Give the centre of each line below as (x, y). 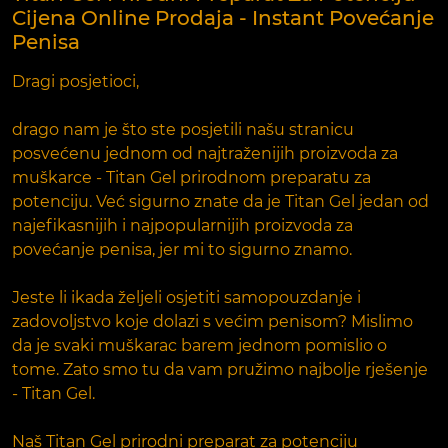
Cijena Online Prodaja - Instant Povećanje (223, 17)
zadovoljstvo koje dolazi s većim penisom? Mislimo (212, 321)
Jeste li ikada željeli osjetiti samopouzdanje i (186, 297)
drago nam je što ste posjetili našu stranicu (183, 129)
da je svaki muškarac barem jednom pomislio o (199, 345)
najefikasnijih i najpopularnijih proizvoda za (182, 225)
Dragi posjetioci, (75, 81)
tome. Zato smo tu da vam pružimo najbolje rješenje (220, 369)
